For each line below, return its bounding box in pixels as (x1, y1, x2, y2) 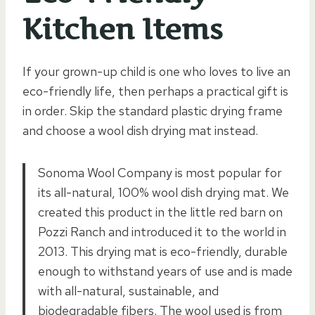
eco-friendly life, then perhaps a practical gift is (22, 83, 288, 100)
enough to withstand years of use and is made (38, 263, 292, 280)
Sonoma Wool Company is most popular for (38, 165, 282, 181)
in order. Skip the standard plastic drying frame (22, 103, 283, 120)
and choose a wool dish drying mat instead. (22, 122, 258, 139)
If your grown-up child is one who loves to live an (22, 63, 290, 80)
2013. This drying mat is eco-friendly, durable (38, 243, 288, 260)
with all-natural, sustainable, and (38, 283, 219, 300)
